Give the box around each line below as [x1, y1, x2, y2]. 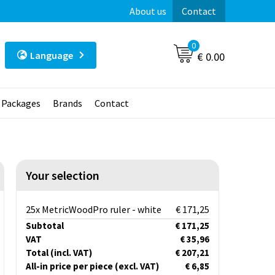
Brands [52, 97, 82, 110]
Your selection [25, 168, 99, 184]
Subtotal [25, 220, 64, 232]
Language [29, 48, 73, 61]
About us [129, 5, 166, 17]
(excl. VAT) [114, 260, 159, 273]
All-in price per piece [25, 260, 115, 273]
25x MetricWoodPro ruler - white [25, 203, 161, 216]
